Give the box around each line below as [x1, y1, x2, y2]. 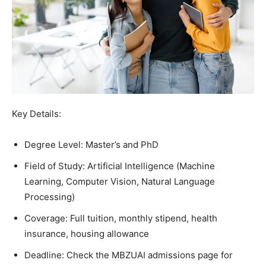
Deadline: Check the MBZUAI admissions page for [24, 249, 233, 261]
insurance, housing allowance [24, 228, 149, 240]
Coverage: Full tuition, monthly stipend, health [24, 213, 217, 224]
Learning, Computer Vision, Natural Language [24, 176, 215, 188]
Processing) [24, 191, 75, 203]
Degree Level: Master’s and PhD [24, 139, 159, 151]
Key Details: [12, 108, 61, 120]
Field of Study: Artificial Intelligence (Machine [24, 160, 215, 172]
